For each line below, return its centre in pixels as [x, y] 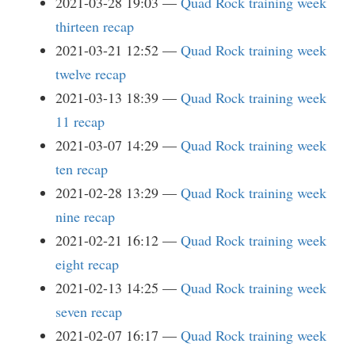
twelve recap [91, 74]
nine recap [85, 216]
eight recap [87, 264]
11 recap [80, 121]
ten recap [82, 169]
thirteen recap [95, 26]
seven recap [89, 311]
